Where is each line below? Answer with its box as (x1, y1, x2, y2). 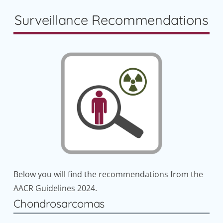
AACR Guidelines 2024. (13, 182, 97, 194)
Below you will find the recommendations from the (13, 168, 203, 180)
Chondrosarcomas (13, 196, 105, 211)
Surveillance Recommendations (14, 11, 209, 29)
